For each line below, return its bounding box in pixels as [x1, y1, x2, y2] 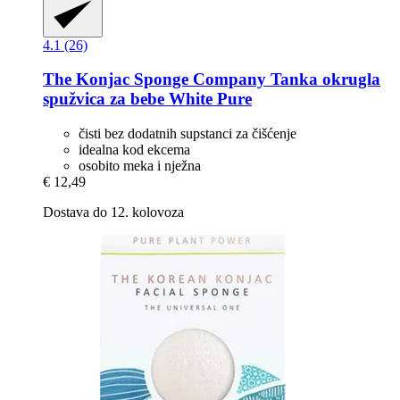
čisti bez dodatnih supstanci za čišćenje [79, 126, 296, 142]
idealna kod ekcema [79, 142, 190, 158]
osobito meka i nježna [79, 158, 201, 174]
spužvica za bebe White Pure [43, 89, 252, 109]
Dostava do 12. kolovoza [43, 204, 184, 221]
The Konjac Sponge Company [43, 70, 266, 89]
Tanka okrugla [266, 70, 380, 89]
